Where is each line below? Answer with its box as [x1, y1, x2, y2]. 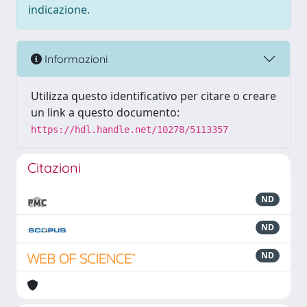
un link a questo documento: [31, 105, 180, 120]
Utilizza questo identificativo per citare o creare [31, 88, 276, 103]
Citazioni [27, 159, 81, 176]
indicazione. [28, 2, 90, 17]
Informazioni [42, 51, 108, 66]
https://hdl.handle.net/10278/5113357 [31, 124, 228, 135]
